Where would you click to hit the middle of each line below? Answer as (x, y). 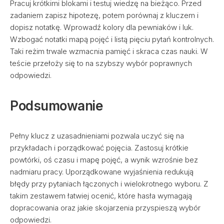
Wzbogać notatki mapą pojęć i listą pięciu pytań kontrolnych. (112, 39)
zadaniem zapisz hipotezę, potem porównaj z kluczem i (104, 15)
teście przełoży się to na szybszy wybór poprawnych (101, 63)
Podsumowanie (56, 106)
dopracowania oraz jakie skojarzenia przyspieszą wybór (105, 208)
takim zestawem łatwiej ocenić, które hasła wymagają (101, 196)
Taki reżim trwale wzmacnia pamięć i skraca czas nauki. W (109, 51)
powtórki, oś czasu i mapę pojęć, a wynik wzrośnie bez (104, 160)
